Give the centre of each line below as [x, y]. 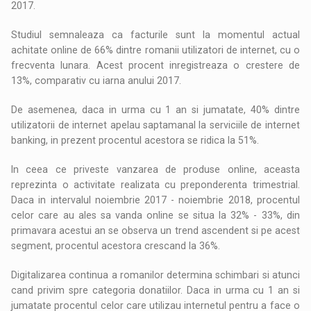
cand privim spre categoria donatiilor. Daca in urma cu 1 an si [155, 290]
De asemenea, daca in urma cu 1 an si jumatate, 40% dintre [155, 109]
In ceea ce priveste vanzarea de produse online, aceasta [155, 169]
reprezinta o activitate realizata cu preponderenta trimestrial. [155, 184]
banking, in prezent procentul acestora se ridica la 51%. [135, 140]
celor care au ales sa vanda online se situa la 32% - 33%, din [155, 215]
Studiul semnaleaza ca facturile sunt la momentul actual [155, 34]
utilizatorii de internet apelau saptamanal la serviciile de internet [155, 125]
